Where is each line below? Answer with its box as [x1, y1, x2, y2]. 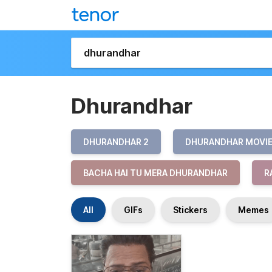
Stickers [173, 205, 208, 215]
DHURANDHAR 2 [83, 137, 149, 147]
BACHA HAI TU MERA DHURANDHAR [83, 168, 228, 178]
